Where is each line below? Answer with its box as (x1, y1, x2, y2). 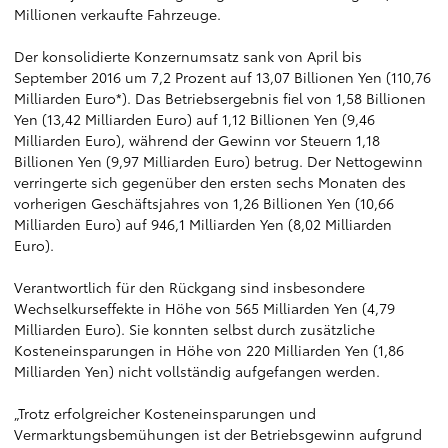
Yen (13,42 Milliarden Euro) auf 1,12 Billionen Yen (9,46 (14, 109, 375, 129)
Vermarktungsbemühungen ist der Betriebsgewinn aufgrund (14, 424, 422, 444)
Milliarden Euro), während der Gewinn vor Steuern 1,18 (14, 130, 380, 150)
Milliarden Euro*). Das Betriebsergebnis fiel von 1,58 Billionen (14, 88, 426, 108)
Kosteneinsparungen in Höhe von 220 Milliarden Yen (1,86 (14, 340, 404, 360)
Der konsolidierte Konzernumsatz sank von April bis (14, 46, 362, 66)
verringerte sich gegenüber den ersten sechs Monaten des (14, 172, 406, 192)
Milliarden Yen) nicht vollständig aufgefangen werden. (14, 361, 380, 381)
